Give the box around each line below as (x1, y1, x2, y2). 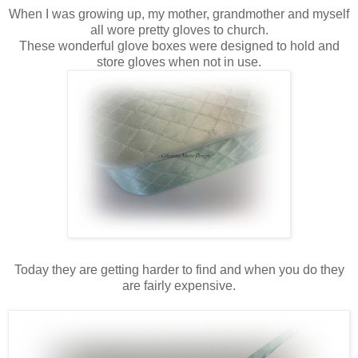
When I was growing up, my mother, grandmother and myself (9, 6, 349, 21)
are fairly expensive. (122, 278, 236, 292)
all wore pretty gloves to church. (89, 22, 268, 37)
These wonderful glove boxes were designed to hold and (18, 38, 340, 53)
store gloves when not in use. (97, 54, 261, 69)
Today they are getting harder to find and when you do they (14, 262, 344, 276)
